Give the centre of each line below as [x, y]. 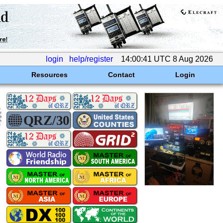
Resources [49, 75]
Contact [121, 75]
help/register [91, 59]
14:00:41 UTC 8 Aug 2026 [167, 59]
